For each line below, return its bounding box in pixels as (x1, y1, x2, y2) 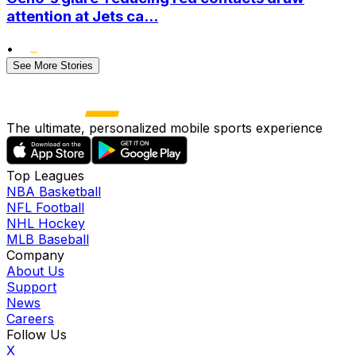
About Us (6, 262, 64, 279)
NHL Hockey (6, 215, 85, 231)
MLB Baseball (6, 230, 89, 247)
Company (6, 246, 64, 263)
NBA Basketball (6, 183, 101, 199)
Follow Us (6, 326, 67, 342)
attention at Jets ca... (6, 6, 158, 25)
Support (6, 278, 56, 295)
